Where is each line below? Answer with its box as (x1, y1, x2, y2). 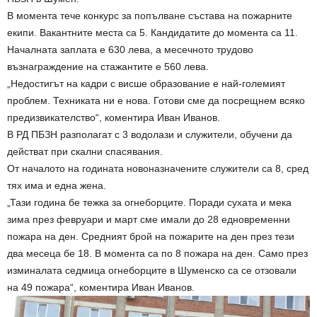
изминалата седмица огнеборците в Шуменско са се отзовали (7, 264, 296, 276)
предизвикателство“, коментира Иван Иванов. (7, 111, 220, 123)
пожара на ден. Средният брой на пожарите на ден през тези (7, 230, 294, 242)
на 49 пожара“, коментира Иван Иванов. (7, 281, 195, 293)
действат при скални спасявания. (7, 145, 163, 157)
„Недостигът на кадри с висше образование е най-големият (7, 77, 285, 89)
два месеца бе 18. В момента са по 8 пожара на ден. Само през (7, 247, 308, 259)
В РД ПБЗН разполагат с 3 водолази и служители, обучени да (7, 128, 292, 140)
